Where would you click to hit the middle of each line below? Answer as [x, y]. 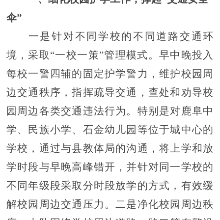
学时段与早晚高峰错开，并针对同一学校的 [110, 167]
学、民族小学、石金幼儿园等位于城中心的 [110, 129]
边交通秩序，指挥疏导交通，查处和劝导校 [110, 92]
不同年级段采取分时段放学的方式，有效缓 [110, 185]
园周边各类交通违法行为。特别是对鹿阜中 [110, 111]
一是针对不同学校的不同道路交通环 [121, 36]
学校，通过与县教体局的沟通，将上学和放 [110, 148]
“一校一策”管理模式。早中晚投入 [132, 55]
